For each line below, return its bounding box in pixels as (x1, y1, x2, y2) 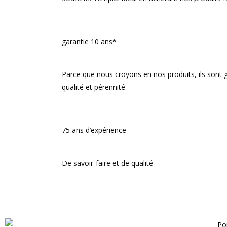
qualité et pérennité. (62, 82, 127, 92)
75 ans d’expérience (62, 125, 126, 135)
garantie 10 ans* (62, 36, 117, 46)
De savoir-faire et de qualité (62, 158, 153, 168)
